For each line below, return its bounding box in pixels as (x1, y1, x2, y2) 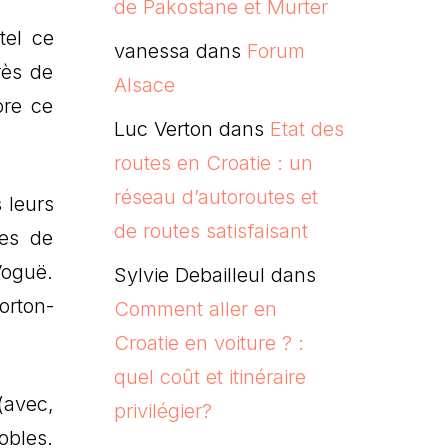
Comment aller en (113, 296, 277, 321)
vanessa (113, 38, 190, 63)
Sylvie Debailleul (113, 262, 265, 287)
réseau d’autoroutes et (113, 184, 318, 209)
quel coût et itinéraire (113, 364, 306, 389)
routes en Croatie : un (113, 150, 313, 175)
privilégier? (113, 398, 212, 423)
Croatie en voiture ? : (113, 330, 304, 355)
